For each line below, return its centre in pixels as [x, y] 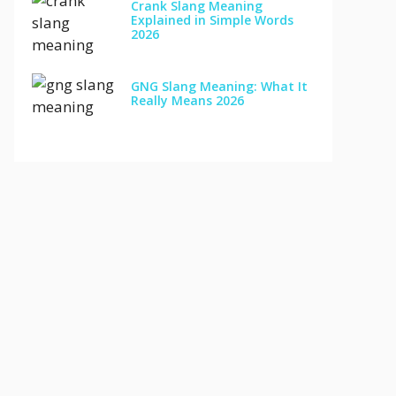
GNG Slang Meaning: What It [219, 86]
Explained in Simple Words [212, 20]
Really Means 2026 [187, 100]
